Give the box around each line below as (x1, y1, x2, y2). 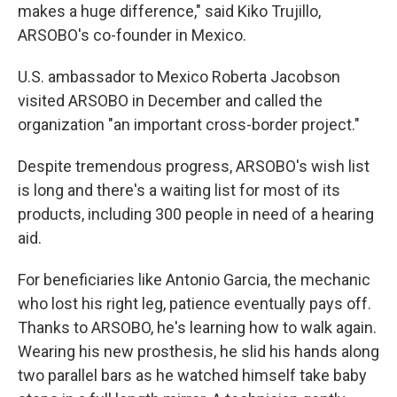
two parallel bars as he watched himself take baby (18, 366, 367, 385)
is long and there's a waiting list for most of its (18, 181, 340, 199)
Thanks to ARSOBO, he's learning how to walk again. (18, 318, 377, 337)
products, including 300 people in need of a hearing (18, 205, 374, 223)
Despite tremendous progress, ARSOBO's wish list (18, 157, 370, 175)
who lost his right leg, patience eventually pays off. (18, 294, 371, 313)
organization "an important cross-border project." (18, 115, 360, 134)
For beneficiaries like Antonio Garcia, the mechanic (18, 270, 370, 289)
